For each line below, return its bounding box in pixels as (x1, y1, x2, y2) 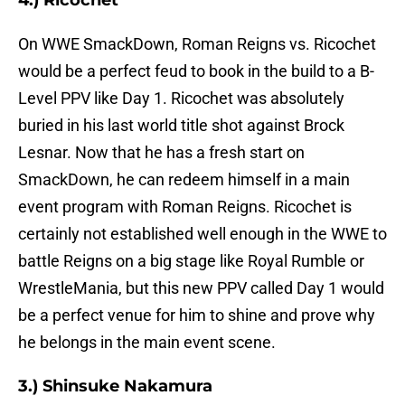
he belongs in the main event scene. (18, 333, 276, 353)
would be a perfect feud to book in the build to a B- (18, 61, 374, 81)
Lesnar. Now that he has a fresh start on (18, 143, 305, 163)
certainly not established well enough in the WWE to (18, 224, 387, 244)
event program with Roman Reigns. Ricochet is (18, 197, 352, 217)
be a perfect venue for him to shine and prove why (18, 306, 375, 325)
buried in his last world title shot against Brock (18, 116, 344, 136)
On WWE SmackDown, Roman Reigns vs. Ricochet (18, 34, 376, 54)
